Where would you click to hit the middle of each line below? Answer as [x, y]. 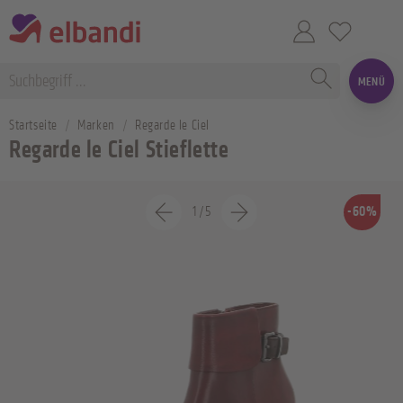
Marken [96, 125]
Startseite [33, 125]
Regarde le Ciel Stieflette [119, 150]
